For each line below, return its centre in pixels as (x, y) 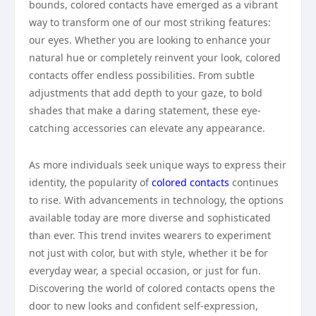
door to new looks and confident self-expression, (144, 306)
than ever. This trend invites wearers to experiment (150, 235)
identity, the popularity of (90, 182)
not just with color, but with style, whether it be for (148, 253)
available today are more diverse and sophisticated (150, 218)
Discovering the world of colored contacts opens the (152, 288)
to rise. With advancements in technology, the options (156, 200)
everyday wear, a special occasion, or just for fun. (145, 271)
